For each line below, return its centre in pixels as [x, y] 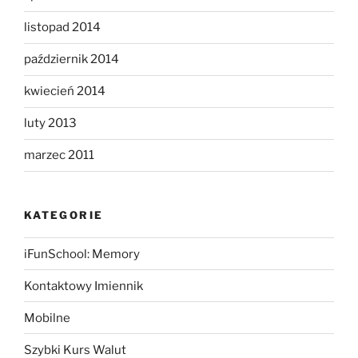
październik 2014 [72, 60]
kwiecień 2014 [65, 91]
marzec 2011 [59, 155]
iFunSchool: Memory [82, 254]
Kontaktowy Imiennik [84, 286]
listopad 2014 [62, 28]
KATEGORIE [64, 215]
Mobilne [47, 318]
